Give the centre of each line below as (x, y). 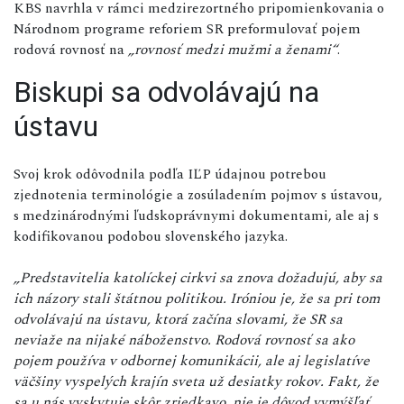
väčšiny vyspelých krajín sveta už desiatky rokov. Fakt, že (196, 381)
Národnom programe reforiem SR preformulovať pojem (187, 28)
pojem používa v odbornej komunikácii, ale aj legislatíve (192, 360)
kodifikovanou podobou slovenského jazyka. (151, 236)
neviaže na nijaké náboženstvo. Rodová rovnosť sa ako (184, 340)
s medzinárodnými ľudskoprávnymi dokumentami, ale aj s (196, 215)
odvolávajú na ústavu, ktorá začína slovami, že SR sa (178, 319)
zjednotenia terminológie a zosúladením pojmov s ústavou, (198, 194)
